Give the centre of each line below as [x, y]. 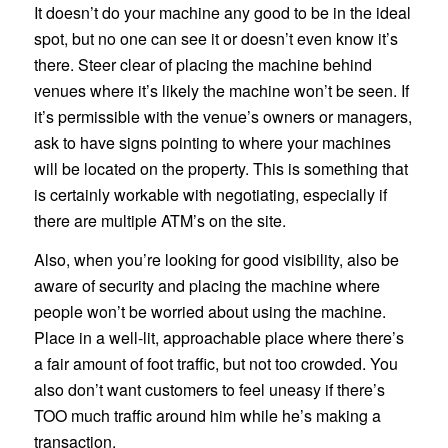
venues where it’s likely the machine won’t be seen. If [221, 90]
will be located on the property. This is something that [220, 168]
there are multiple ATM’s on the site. [159, 220]
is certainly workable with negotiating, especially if [210, 194]
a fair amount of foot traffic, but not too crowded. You [215, 364]
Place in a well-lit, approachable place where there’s [218, 338]
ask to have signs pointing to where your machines [212, 142]
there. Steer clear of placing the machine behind [202, 64]
